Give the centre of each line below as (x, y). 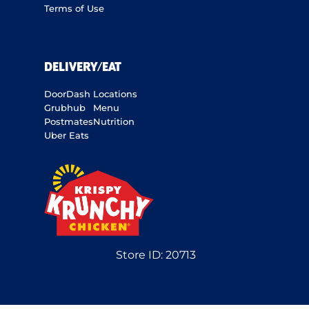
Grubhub (65, 108)
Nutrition (114, 122)
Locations (115, 94)
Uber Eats (67, 136)
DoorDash (67, 94)
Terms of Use (74, 9)
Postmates (69, 122)
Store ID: (140, 255)
